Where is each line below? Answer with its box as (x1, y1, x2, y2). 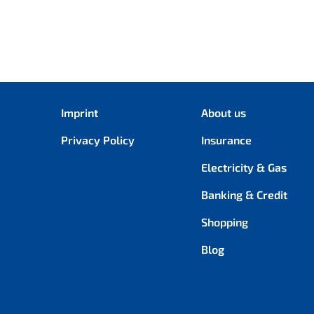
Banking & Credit (201, 188, 287, 202)
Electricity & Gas (201, 161, 287, 175)
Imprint (61, 106, 98, 120)
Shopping (201, 215, 248, 229)
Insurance (201, 133, 252, 147)
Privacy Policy (61, 133, 135, 147)
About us (201, 106, 246, 120)
